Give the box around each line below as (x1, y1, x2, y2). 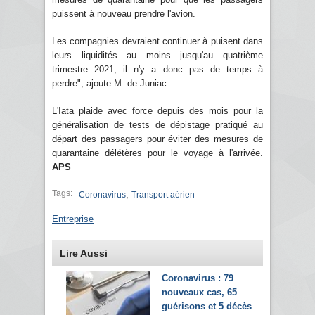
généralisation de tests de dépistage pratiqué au (52, 119, 263, 130)
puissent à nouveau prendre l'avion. (52, 8, 195, 19)
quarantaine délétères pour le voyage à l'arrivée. (52, 147, 263, 158)
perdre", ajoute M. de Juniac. (52, 77, 169, 89)
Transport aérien (131, 189, 195, 200)
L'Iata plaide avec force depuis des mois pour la (52, 105, 263, 116)
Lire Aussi (60, 247, 108, 259)
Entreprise (52, 213, 94, 224)
